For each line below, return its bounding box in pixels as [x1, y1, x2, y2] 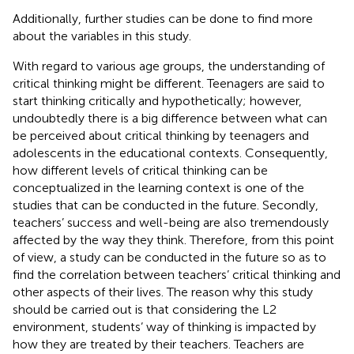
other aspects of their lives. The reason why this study [13, 284, 313, 299]
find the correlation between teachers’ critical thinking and [13, 266, 341, 282]
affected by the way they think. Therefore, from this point [13, 232, 334, 247]
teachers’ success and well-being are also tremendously [13, 214, 329, 230]
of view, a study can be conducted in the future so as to [13, 249, 326, 265]
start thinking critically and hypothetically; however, [13, 92, 302, 108]
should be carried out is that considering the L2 [13, 301, 277, 317]
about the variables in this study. [13, 28, 191, 43]
